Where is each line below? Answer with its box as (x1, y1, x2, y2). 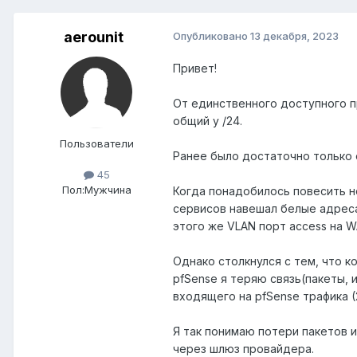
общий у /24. (173, 114, 242, 128)
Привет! (173, 61, 217, 76)
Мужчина (84, 183, 131, 197)
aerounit (63, 29, 124, 46)
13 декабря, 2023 (250, 29, 339, 43)
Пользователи (59, 137, 134, 151)
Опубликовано (173, 29, 250, 43)
